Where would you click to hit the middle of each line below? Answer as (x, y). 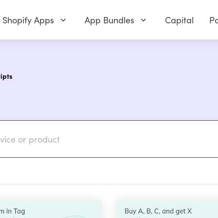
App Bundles (109, 20)
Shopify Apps (28, 20)
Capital (179, 20)
